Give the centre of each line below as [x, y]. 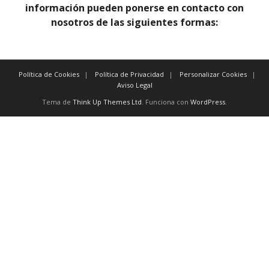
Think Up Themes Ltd [107, 101]
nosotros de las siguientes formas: [134, 22]
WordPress [208, 101]
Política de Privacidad [129, 74]
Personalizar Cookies [213, 74]
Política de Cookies [49, 74]
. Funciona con [166, 101]
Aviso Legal [134, 85]
